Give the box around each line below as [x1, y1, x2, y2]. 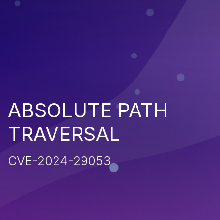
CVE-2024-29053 [8, 153, 110, 168]
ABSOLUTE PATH [8, 98, 168, 122]
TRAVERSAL [8, 122, 120, 146]
